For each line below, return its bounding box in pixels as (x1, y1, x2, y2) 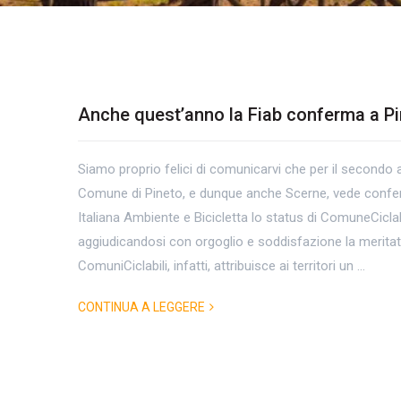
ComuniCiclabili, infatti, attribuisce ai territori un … (78, 257, 365, 274)
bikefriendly (78, 206, 275, 251)
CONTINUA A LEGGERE (78, 299, 205, 314)
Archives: (78, 165, 237, 209)
